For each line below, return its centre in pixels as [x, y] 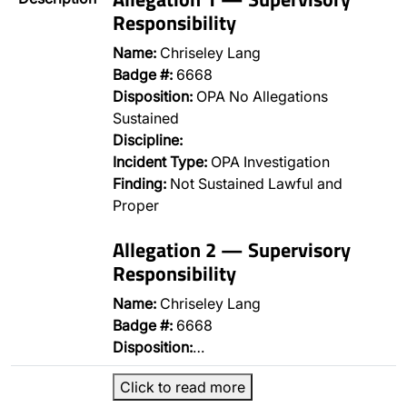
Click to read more [183, 387]
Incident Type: [160, 162]
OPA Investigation [268, 162]
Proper [136, 205]
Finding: [139, 184]
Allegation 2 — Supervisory [232, 249]
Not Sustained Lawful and [254, 184]
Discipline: [148, 140]
